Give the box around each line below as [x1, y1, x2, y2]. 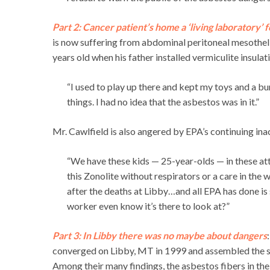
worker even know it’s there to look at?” [67, 200, 230, 212]
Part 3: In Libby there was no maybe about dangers [52, 230, 267, 242]
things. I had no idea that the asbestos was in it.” [67, 96, 259, 108]
